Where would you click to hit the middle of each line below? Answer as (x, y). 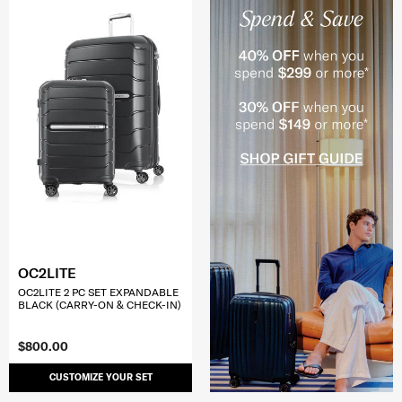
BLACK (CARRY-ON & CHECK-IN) (100, 304)
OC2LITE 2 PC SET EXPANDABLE (98, 292)
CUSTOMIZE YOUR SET (100, 377)
